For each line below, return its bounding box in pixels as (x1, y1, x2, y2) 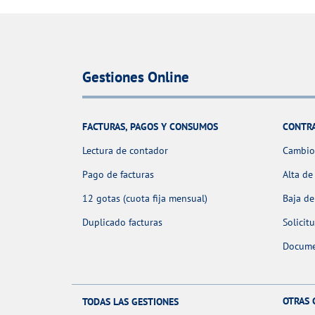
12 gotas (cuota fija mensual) (82, 192, 207, 205)
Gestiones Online (82, 67, 189, 87)
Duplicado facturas (82, 216, 162, 229)
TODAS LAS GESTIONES (82, 295, 179, 309)
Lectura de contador (82, 144, 168, 157)
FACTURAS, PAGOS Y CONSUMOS (82, 120, 218, 134)
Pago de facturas (82, 168, 154, 181)
